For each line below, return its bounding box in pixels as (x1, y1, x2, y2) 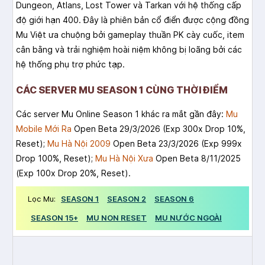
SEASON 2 (107, 194, 146, 204)
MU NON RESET (86, 213, 147, 223)
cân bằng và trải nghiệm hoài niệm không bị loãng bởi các (16, 44, 242, 55)
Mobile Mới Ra (16, 124, 72, 134)
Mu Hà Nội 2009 (47, 138, 111, 149)
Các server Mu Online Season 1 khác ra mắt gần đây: (16, 109, 226, 119)
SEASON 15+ (31, 213, 78, 223)
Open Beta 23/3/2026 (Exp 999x (111, 138, 242, 149)
